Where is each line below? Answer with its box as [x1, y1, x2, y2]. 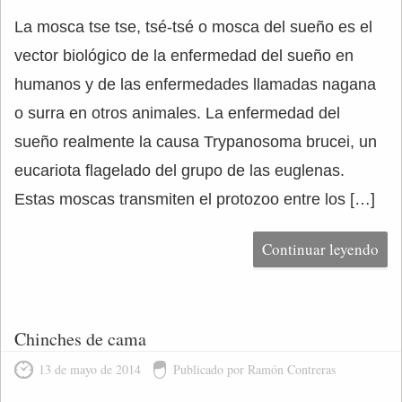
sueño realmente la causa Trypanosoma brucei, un [14, 133, 377, 151]
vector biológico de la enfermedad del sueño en [14, 47, 354, 65]
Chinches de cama [14, 327, 146, 351]
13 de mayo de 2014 [39, 361, 141, 378]
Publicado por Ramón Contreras [173, 361, 336, 378]
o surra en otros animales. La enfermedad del [14, 104, 340, 122]
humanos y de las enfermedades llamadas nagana [14, 75, 376, 93]
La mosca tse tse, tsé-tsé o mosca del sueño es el [14, 18, 372, 36]
